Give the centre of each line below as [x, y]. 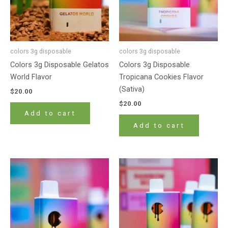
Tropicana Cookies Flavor [161, 77]
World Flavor [31, 77]
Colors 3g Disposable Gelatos [60, 65]
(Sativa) [132, 89]
